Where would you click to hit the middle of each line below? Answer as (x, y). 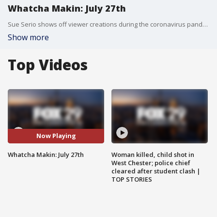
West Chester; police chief (151, 163)
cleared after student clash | (156, 171)
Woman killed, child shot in (153, 154)
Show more (28, 37)
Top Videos (48, 65)
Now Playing (56, 136)
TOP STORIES (132, 179)
